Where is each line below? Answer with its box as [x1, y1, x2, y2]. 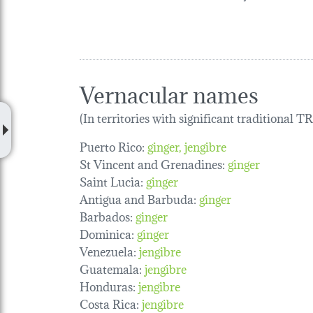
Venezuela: [80, 241, 136, 261]
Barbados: [80, 206, 133, 226]
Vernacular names [80, 75, 259, 110]
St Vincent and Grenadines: [80, 154, 225, 173]
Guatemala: [80, 259, 142, 278]
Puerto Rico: [80, 136, 145, 156]
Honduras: [80, 276, 136, 296]
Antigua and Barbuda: [80, 189, 196, 208]
